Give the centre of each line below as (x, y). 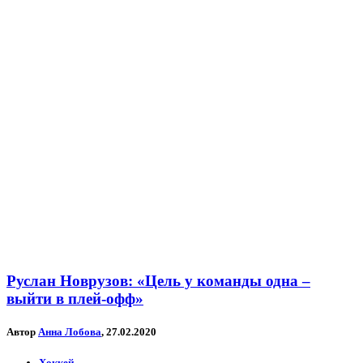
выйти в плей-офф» (75, 298)
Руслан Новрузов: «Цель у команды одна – (158, 280)
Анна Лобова (70, 332)
